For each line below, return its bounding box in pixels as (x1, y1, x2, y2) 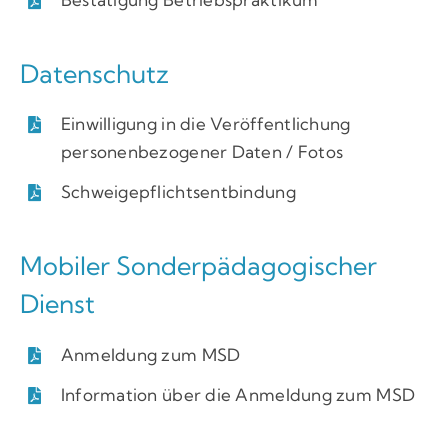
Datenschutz (19, 57, 169, 89)
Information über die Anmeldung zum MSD (60, 383, 416, 405)
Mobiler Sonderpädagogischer (19, 250, 377, 282)
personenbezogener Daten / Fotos (60, 141, 344, 163)
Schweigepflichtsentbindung (60, 181, 296, 203)
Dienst (19, 288, 95, 320)
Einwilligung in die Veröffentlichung (60, 113, 351, 135)
